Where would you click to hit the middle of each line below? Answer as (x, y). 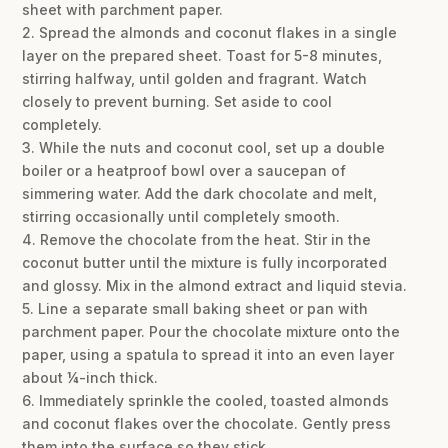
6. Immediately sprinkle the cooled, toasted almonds (206, 401)
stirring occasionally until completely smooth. (181, 217)
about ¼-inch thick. (90, 378)
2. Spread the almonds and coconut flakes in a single (210, 33)
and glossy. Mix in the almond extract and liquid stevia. (215, 286)
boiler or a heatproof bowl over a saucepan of (184, 171)
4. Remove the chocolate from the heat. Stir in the (197, 240)
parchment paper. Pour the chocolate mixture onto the (211, 332)
